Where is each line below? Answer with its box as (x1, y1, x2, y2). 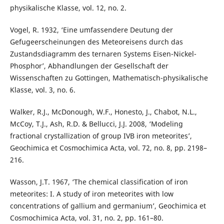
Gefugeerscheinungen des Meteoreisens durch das (9, 37, 183, 47)
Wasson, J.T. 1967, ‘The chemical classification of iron (9, 177, 188, 187)
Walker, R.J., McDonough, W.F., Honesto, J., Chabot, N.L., (9, 107, 197, 117)
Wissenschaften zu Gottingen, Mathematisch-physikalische (9, 73, 208, 83)
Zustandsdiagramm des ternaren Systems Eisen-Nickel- (9, 49, 196, 59)
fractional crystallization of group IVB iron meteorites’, (9, 131, 192, 141)
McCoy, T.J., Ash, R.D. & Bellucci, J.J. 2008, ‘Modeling (9, 119, 183, 129)
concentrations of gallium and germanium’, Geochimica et (9, 201, 206, 211)
